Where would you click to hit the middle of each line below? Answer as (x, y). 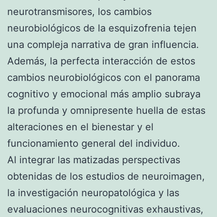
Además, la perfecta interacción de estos (101, 61)
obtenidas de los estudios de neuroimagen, (106, 176)
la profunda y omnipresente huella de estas (106, 110)
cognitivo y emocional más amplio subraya (104, 94)
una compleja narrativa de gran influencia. (103, 44)
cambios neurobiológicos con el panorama (104, 77)
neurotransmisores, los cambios (79, 11)
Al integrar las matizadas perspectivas (94, 160)
